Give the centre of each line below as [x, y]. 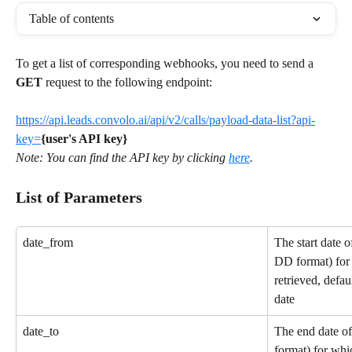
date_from [48, 242]
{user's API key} [84, 139]
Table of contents [71, 18]
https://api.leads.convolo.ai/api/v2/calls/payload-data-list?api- [165, 120]
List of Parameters [79, 197]
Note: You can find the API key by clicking [122, 158]
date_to [41, 331]
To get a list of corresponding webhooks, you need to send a [166, 63]
